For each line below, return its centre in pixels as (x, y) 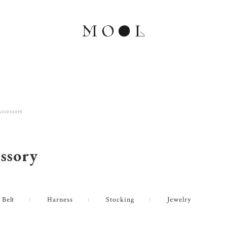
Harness (60, 199)
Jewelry (179, 199)
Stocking (120, 199)
